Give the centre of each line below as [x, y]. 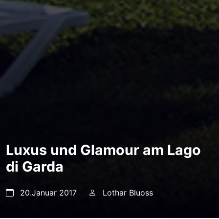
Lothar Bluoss [127, 193]
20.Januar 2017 [47, 193]
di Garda [35, 166]
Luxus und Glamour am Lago [103, 150]
